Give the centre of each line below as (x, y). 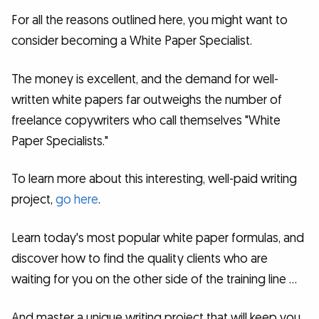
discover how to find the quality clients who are (140, 258)
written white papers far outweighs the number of (147, 100)
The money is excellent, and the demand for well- (145, 79)
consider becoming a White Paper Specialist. (132, 41)
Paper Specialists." (60, 141)
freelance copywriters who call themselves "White (146, 120)
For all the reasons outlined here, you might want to (150, 21)
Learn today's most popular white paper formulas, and (158, 238)
